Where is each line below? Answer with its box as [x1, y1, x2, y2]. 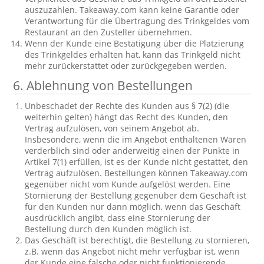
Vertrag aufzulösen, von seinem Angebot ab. [25, 123, 200, 134]
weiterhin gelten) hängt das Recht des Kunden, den [25, 111, 229, 123]
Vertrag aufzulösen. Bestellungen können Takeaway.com [25, 167, 248, 179]
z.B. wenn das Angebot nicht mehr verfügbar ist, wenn [25, 246, 240, 257]
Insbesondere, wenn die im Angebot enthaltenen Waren [25, 134, 247, 145]
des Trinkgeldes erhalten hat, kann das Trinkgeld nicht [25, 49, 241, 60]
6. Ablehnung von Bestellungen [13, 77, 193, 94]
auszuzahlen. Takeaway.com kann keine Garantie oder [25, 4, 240, 15]
